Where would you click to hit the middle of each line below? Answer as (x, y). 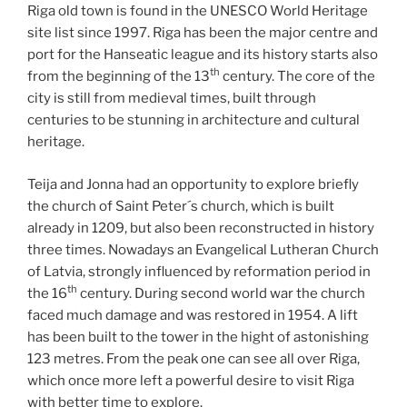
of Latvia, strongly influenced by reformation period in (199, 271)
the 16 (47, 293)
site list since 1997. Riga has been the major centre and (203, 33)
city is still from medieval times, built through (172, 99)
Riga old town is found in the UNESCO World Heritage (198, 11)
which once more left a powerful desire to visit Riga (191, 380)
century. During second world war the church (221, 293)
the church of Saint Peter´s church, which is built (181, 206)
